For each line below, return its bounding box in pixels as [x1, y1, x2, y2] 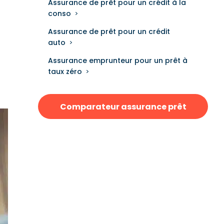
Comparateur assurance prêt [59, 100, 186, 112]
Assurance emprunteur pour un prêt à [48, 55, 187, 65]
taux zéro [48, 66, 82, 76]
